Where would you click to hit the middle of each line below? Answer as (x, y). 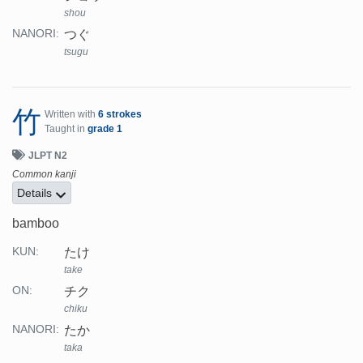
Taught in (66, 128)
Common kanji (44, 174)
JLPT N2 (48, 155)
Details (36, 192)
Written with (71, 114)
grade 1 (105, 128)
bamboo (36, 223)
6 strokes (120, 114)
